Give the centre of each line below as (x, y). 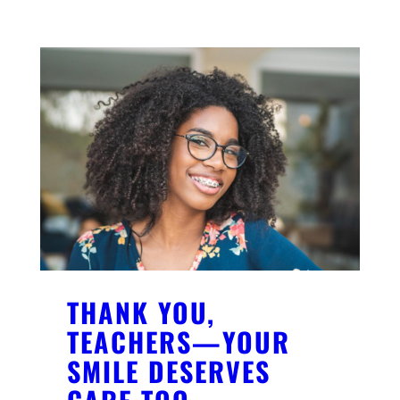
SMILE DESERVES (169, 371)
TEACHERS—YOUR (179, 342)
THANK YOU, (141, 312)
